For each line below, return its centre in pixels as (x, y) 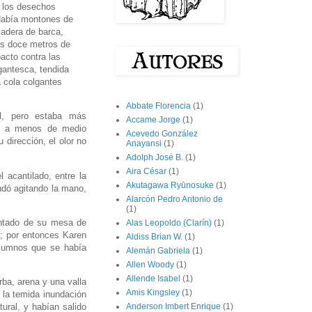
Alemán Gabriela (158, 251)
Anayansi (144, 144)
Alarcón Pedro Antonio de (174, 200)
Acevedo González (162, 134)
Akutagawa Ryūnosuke (170, 186)
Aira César (146, 172)
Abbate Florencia (158, 106)
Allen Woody (150, 265)
